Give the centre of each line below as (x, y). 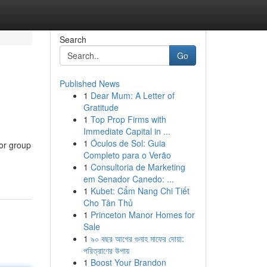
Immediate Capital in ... (127, 131)
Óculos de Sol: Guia (128, 143)
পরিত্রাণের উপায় (106, 250)
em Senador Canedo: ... (128, 179)
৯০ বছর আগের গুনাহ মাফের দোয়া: (137, 238)
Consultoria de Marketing (138, 167)
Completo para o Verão (127, 155)
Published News (89, 83)
